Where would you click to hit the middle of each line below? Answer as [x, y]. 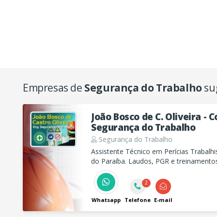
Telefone [137, 200]
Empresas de [54, 87]
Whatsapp [106, 200]
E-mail [163, 200]
